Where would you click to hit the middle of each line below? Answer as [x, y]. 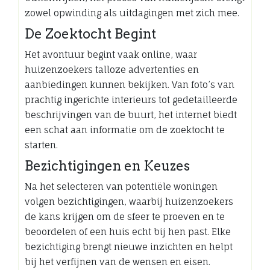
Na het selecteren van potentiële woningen [121, 186]
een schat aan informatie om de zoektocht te [125, 130]
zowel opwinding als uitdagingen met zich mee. [132, 13]
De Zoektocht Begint [90, 33]
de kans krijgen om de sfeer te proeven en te [125, 216]
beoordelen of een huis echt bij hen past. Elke [128, 231]
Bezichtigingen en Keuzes [107, 165]
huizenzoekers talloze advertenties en [112, 69]
